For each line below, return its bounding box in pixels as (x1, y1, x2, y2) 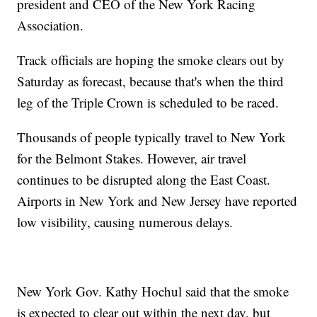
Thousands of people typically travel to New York (17, 128, 287, 146)
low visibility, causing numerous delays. (17, 213, 238, 231)
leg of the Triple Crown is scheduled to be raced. (17, 93, 279, 112)
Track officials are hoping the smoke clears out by (17, 51, 285, 69)
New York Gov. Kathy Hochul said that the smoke (17, 282, 289, 301)
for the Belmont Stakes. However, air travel (17, 149, 247, 168)
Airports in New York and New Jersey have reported (17, 192, 298, 210)
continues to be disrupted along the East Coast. (17, 171, 271, 189)
